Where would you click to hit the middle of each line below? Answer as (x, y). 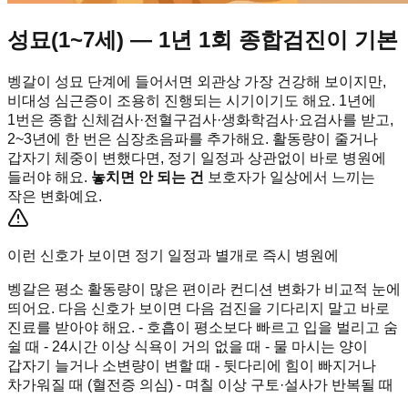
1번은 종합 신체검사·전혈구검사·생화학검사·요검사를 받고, (200, 119)
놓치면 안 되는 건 (148, 177)
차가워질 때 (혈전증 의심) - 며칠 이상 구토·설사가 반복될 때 (200, 384)
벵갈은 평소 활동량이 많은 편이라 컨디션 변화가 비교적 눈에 (204, 289)
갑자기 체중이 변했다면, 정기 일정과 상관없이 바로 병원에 (197, 158)
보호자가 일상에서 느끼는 (290, 177)
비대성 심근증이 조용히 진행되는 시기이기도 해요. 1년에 (192, 100)
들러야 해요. (49, 177)
